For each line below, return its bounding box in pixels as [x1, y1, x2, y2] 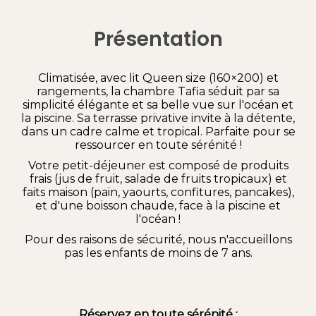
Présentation [93, 25, 223, 53]
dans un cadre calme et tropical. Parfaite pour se [20, 124, 296, 138]
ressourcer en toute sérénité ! [74, 138, 242, 152]
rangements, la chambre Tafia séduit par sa [37, 84, 279, 98]
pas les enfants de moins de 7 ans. [63, 245, 253, 260]
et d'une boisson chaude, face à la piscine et [35, 198, 281, 212]
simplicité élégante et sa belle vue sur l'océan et [23, 97, 293, 111]
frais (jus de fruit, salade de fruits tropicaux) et [29, 171, 287, 186]
